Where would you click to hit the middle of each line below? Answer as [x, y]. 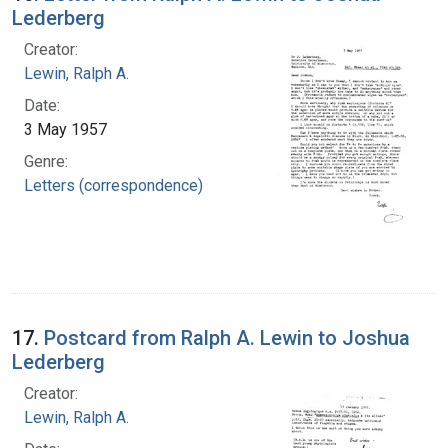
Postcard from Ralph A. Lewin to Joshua [227, 337]
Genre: [46, 161]
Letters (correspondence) [113, 185]
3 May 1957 [65, 129]
